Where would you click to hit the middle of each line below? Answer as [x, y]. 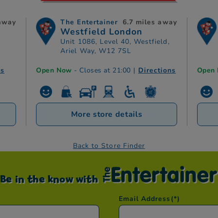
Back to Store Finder [109, 146]
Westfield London [101, 32]
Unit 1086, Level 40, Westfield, [115, 42]
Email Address [145, 199]
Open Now [55, 71]
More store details [107, 115]
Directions [157, 71]
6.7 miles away [150, 22]
